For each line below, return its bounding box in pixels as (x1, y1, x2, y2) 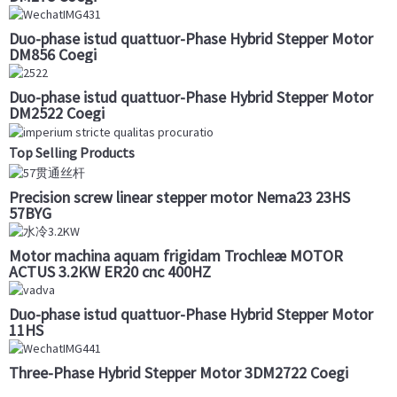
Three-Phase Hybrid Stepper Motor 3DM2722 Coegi (9, 362, 348, 384)
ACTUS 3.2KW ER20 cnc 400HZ (9, 261, 211, 282)
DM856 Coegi (9, 44, 97, 66)
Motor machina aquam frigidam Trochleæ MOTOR (9, 245, 343, 266)
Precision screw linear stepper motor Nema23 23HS (9, 186, 350, 207)
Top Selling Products (9, 143, 135, 161)
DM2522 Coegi (9, 103, 105, 124)
